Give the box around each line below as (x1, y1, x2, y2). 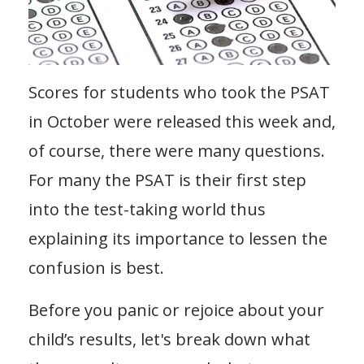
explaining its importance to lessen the (28, 227, 327, 249)
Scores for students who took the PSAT (28, 80, 330, 103)
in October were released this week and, (28, 110, 336, 132)
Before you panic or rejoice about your (28, 298, 324, 321)
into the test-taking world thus (28, 197, 266, 220)
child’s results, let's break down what (28, 327, 310, 350)
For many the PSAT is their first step (28, 168, 306, 191)
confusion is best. (28, 256, 168, 279)
